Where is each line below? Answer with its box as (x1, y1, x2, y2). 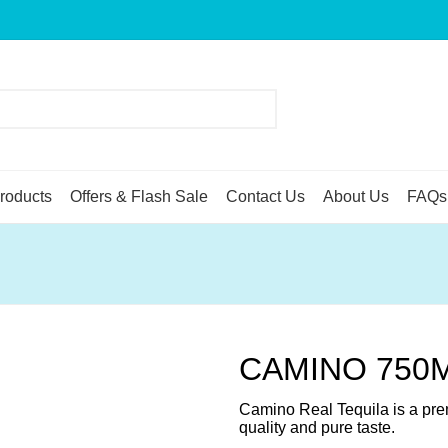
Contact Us (226, 187, 305, 205)
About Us (323, 187, 389, 205)
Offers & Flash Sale (70, 187, 208, 205)
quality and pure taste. (239, 419, 395, 436)
